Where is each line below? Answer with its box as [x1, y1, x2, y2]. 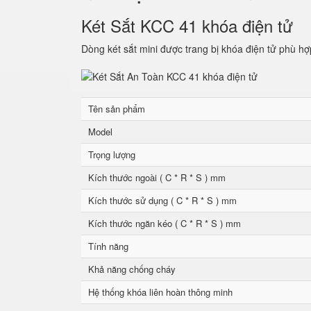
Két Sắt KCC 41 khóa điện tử [81, 13, 303, 37]
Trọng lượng [88, 148, 135, 161]
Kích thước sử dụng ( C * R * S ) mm [88, 194, 237, 207]
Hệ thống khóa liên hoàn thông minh [88, 285, 233, 299]
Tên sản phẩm [88, 102, 145, 115]
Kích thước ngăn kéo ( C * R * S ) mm [88, 217, 241, 230]
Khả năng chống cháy [88, 262, 176, 276]
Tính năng [88, 239, 128, 253]
